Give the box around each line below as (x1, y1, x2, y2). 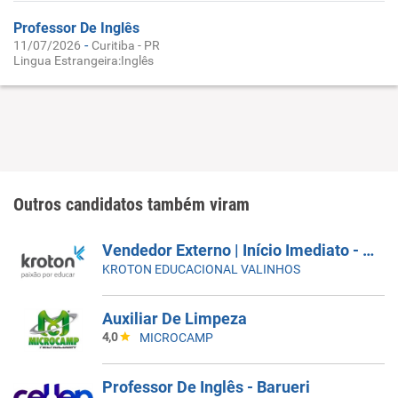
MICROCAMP (139, 330, 213, 345)
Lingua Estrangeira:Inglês (13, 53, 154, 68)
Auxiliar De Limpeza (102, 309, 247, 328)
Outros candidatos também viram (13, 194, 250, 215)
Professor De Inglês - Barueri (102, 378, 310, 396)
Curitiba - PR (92, 38, 160, 52)
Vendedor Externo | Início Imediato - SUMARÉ (362, 241, 374, 259)
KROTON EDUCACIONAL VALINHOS (102, 262, 300, 276)
